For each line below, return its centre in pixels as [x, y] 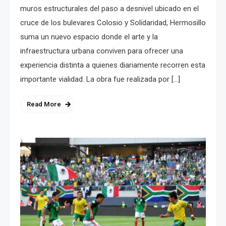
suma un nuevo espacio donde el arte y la [89, 37]
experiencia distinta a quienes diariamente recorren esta [113, 65]
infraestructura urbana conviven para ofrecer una [102, 51]
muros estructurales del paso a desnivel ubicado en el [109, 8]
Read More [44, 104]
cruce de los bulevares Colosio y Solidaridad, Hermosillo [113, 22]
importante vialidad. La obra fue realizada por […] [100, 79]
